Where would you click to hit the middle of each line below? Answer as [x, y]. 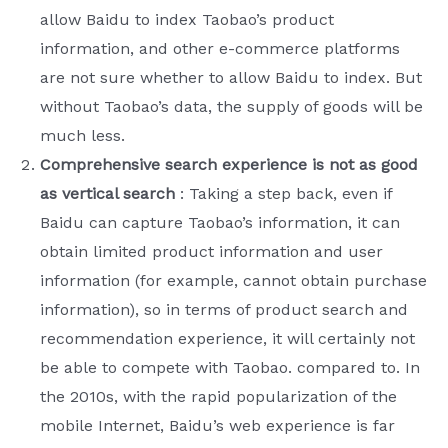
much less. [82, 136]
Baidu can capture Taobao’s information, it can [220, 223]
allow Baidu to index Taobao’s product [187, 20]
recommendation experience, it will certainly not [227, 339]
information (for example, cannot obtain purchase [233, 281]
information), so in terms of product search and [224, 310]
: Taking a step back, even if [283, 194]
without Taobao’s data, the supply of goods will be [231, 107]
